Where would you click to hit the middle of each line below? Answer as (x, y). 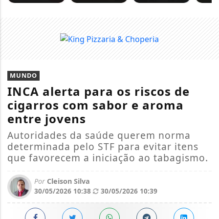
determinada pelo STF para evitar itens (103, 146)
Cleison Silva (67, 181)
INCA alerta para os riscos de (99, 91)
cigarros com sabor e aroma (96, 105)
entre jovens (47, 118)
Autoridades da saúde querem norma (99, 135)
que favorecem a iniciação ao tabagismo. (108, 157)
